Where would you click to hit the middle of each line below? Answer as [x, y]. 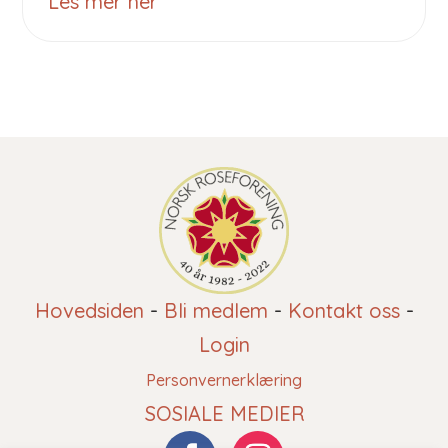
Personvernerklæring [224, 380]
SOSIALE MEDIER [224, 414]
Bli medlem [215, 311]
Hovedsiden [89, 311]
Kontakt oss [343, 311]
